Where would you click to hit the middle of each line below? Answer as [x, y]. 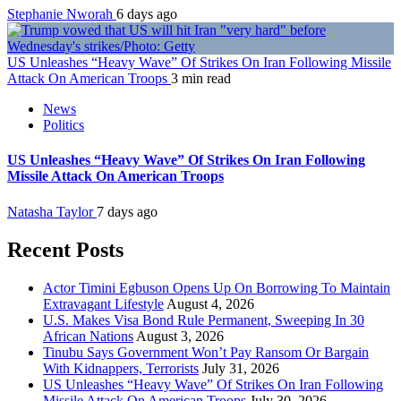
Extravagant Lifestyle [103, 303]
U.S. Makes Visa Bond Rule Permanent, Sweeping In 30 [204, 320]
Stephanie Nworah [62, 14]
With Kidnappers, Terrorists [121, 368]
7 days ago [127, 211]
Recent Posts [65, 249]
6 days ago [147, 14]
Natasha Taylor [52, 211]
